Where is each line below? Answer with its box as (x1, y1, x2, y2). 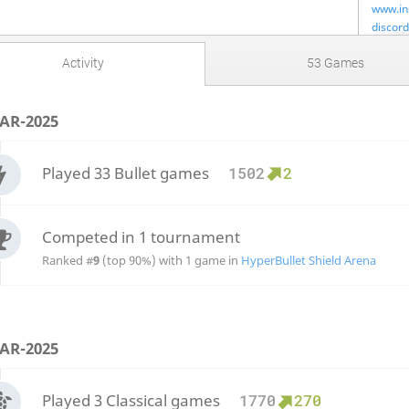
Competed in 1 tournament (41, 226, 240, 248)
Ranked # (41, 252, 93, 269)
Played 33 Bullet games (41, 162, 213, 184)
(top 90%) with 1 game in (99, 252, 241, 269)
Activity (61, 55, 104, 71)
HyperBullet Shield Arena (240, 252, 376, 269)
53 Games (306, 55, 364, 71)
